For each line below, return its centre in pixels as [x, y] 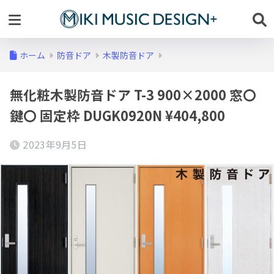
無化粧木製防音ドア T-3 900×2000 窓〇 [133, 94]
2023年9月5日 [55, 144]
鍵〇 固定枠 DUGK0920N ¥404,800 [117, 115]
